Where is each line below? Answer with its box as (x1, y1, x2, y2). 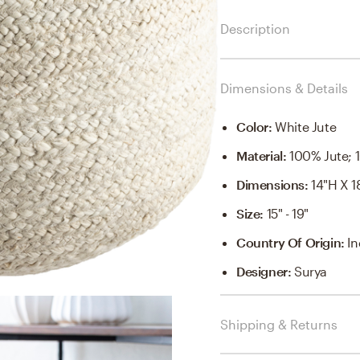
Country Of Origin (236, 234, 342, 250)
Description (220, 20, 290, 36)
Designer (236, 263, 288, 279)
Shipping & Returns (220, 316, 337, 332)
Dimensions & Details (220, 80, 348, 96)
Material (236, 147, 283, 163)
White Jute (275, 118, 337, 134)
